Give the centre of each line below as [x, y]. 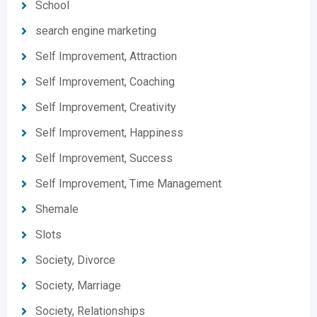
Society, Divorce [75, 260]
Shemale [57, 209]
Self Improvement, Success [104, 158]
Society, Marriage [78, 286]
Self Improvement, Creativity [106, 107]
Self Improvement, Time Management [128, 184]
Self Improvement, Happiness [109, 133]
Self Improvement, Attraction [106, 56]
